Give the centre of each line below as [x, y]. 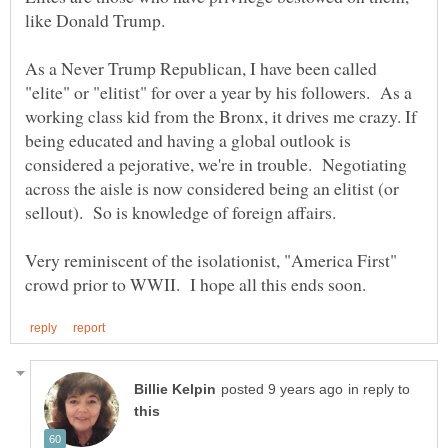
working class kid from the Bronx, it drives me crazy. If [221, 115]
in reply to [379, 389]
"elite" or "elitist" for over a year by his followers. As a [218, 91]
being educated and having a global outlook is [188, 139]
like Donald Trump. [95, 19]
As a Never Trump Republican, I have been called [201, 67]
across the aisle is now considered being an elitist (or [212, 187]
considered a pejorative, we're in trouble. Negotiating [216, 163]
